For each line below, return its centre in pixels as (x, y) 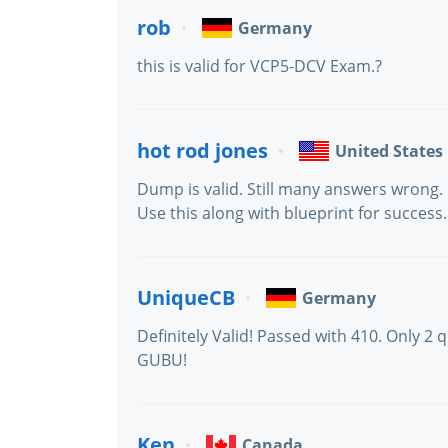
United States (389, 151)
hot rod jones (202, 150)
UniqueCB (186, 297)
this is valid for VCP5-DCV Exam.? (259, 66)
